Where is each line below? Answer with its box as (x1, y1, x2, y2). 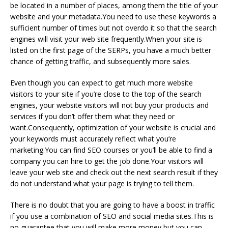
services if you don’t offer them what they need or (10, 111, 175, 121)
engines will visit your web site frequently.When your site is (10, 34, 202, 44)
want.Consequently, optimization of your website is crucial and (10, 122, 216, 132)
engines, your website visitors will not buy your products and (10, 100, 209, 110)
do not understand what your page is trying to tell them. (10, 178, 194, 188)
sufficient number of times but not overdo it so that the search (10, 22, 217, 33)
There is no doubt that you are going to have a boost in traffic (10, 199, 215, 210)
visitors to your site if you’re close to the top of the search (10, 89, 202, 99)
